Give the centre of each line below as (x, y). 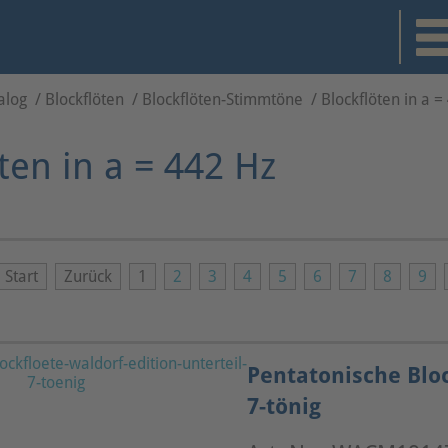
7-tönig (284, 405)
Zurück (88, 276)
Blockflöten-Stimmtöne (222, 99)
